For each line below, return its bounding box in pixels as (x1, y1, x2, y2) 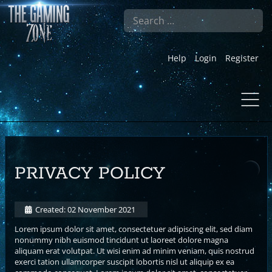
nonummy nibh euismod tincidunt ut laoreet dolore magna (14, 234, 228, 245)
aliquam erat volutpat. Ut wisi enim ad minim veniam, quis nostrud (14, 245, 254, 256)
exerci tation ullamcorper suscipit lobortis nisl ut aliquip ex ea (14, 256, 234, 267)
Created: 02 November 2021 (35, 203, 135, 215)
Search (99, 8, 124, 19)
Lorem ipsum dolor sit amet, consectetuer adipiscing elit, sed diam (14, 223, 253, 234)
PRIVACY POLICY (14, 162, 165, 185)
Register (225, 52, 259, 64)
